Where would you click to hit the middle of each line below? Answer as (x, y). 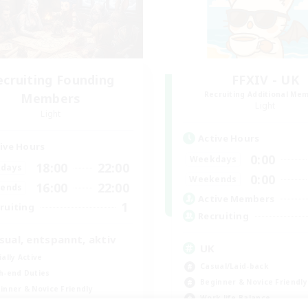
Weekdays (213, 159)
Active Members (236, 199)
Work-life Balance (235, 297)
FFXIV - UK (265, 79)
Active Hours (229, 138)
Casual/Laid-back (234, 266)
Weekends (213, 179)
